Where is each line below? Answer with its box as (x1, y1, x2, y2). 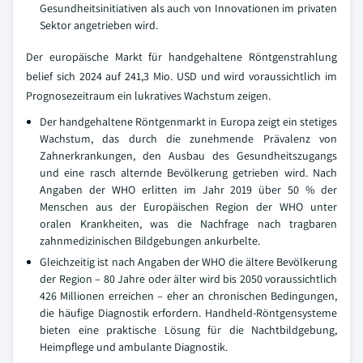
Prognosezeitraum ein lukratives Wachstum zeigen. (26, 88, 271, 103)
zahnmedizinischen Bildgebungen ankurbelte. (40, 233, 260, 248)
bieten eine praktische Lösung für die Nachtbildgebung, (40, 322, 337, 337)
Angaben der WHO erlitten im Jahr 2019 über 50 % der (40, 182, 337, 197)
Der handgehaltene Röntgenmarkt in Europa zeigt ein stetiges (40, 114, 337, 129)
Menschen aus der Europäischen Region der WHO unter (40, 199, 337, 214)
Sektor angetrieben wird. (40, 18, 158, 32)
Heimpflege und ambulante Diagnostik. (40, 340, 228, 354)
